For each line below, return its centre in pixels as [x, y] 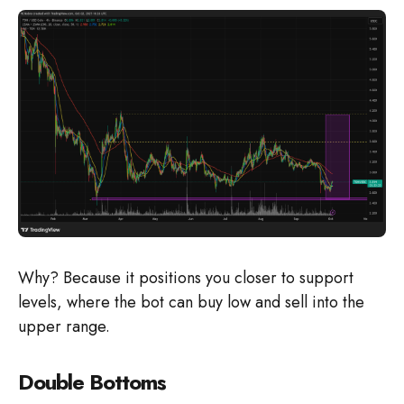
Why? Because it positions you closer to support [186, 278]
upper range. [64, 327]
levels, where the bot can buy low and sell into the [191, 303]
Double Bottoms [92, 382]
